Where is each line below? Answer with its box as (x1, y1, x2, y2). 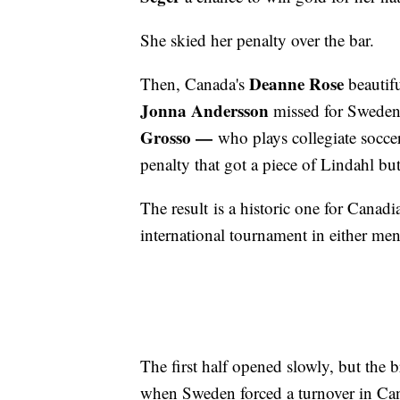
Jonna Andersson (140, 98, 269, 123)
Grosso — (140, 125, 212, 150)
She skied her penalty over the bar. (140, 29, 374, 52)
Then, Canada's (140, 72, 249, 96)
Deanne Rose (249, 71, 344, 96)
